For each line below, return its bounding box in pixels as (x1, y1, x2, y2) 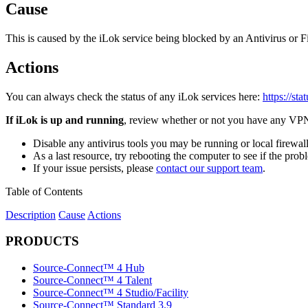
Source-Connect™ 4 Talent (33, 274, 152, 287)
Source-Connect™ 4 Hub (33, 262, 144, 274)
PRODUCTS (5, 234, 79, 249)
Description (5, 208, 56, 221)
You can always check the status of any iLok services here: (5, 90, 263, 102)
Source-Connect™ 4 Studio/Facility (33, 287, 188, 299)
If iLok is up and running (5, 113, 124, 126)
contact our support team (156, 162, 263, 174)
